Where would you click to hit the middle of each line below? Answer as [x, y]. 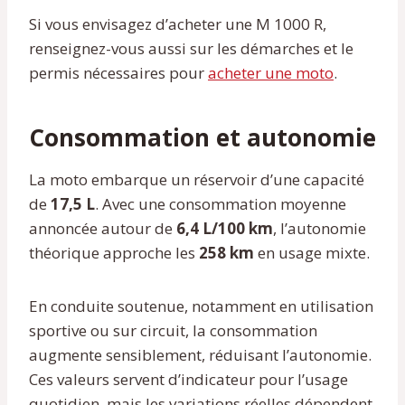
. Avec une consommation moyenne [221, 203]
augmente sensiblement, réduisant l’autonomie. [200, 354]
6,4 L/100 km [225, 228]
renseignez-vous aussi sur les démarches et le [191, 48]
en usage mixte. [312, 252]
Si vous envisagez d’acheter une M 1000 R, [178, 24]
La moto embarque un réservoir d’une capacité [197, 179]
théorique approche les [114, 252]
